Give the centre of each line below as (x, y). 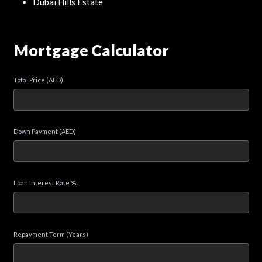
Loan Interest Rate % (44, 182)
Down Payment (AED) (44, 131)
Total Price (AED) (38, 80)
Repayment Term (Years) (51, 234)
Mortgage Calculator (91, 50)
